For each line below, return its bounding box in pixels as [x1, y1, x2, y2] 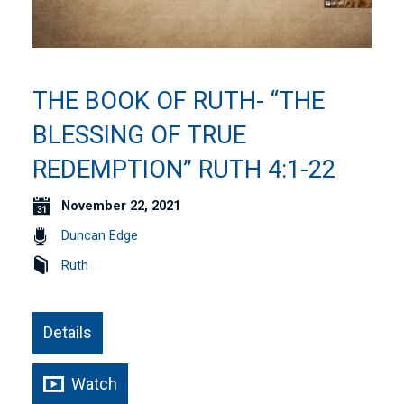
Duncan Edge [61, 228, 139, 244]
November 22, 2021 [61, 198, 181, 215]
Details [43, 323, 93, 343]
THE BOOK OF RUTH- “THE [32, 87, 326, 116]
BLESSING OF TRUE [32, 121, 247, 151]
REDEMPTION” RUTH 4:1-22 [32, 155, 336, 185]
